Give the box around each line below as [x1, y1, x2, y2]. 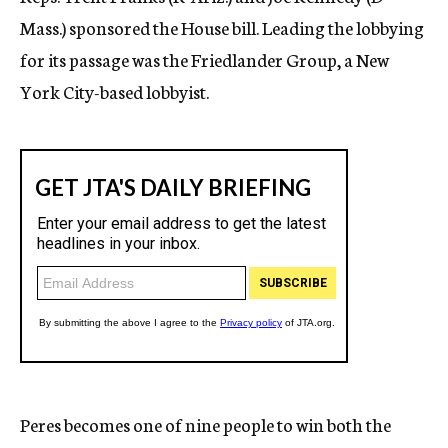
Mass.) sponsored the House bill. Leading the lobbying [20, 14, 424, 40]
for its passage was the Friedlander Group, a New [20, 46, 389, 72]
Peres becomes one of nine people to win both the [20, 411, 391, 437]
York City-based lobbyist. [20, 78, 209, 104]
